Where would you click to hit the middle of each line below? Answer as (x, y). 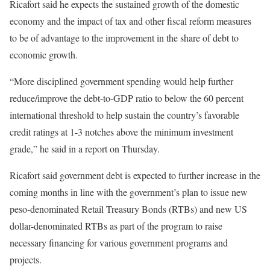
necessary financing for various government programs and (119, 242)
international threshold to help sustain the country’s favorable (124, 115)
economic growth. (44, 54)
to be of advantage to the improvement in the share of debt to (124, 37)
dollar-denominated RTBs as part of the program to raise (116, 225)
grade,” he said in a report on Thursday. (85, 148)
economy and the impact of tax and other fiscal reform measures (130, 20)
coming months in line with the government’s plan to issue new (129, 192)
